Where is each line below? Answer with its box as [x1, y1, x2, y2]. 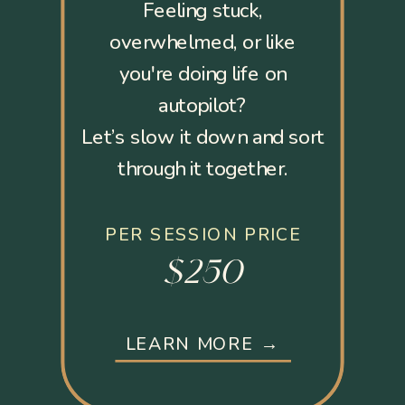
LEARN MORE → [125, 331, 280, 356]
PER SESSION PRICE [105, 222, 302, 248]
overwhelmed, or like [109, 27, 296, 56]
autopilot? [158, 90, 247, 119]
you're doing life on [118, 59, 287, 88]
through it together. [118, 154, 287, 183]
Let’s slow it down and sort [80, 122, 325, 151]
